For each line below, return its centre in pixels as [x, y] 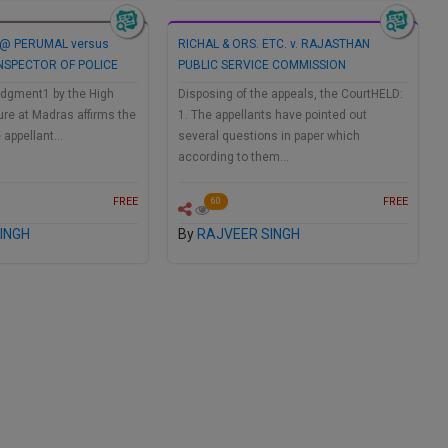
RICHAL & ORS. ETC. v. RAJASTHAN [274, 44]
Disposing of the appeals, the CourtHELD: [290, 94]
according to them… [233, 157]
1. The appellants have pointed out [272, 115]
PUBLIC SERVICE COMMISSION [262, 65]
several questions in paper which [269, 136]
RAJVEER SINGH [248, 234]
